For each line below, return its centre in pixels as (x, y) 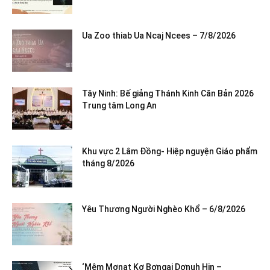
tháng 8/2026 (110, 164)
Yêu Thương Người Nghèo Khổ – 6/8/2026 (164, 209)
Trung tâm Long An (119, 106)
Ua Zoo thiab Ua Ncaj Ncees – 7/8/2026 (159, 36)
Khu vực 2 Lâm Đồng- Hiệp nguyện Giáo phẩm (170, 152)
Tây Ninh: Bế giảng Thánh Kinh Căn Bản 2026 (168, 94)
